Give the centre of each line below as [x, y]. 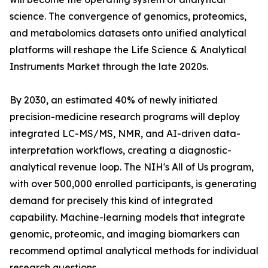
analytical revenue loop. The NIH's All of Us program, [132, 167]
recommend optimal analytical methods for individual [134, 251]
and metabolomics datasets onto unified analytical [128, 33]
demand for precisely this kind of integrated [111, 201]
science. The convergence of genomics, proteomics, [128, 16]
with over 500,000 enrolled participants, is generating [133, 184]
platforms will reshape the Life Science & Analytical [128, 50]
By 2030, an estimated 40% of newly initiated [114, 100]
